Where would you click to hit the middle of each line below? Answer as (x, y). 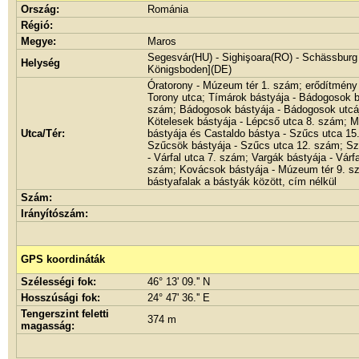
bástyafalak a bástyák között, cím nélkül (242, 182)
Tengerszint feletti (65, 314)
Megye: (38, 41)
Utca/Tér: (43, 133)
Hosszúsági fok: (61, 298)
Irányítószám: (54, 214)
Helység (40, 63)
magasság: (48, 326)
